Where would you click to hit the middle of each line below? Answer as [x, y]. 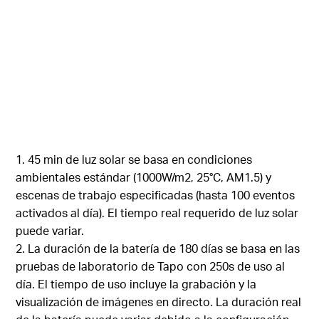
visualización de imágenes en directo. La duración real [159, 301]
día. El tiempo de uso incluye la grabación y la [136, 283]
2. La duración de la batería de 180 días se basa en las [158, 248]
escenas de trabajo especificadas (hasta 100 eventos [156, 194]
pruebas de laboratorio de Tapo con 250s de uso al [151, 266]
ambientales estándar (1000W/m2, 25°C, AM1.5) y [144, 177]
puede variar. [50, 230]
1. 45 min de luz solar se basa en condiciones [134, 159]
